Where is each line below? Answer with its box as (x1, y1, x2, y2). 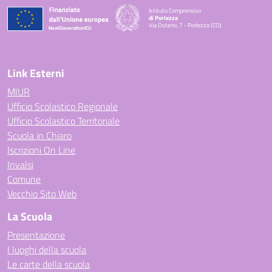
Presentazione (7, 228, 65, 242)
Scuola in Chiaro (7, 128, 72, 143)
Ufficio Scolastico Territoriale (7, 114, 120, 128)
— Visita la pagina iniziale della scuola (148, 27, 242, 36)
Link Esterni (7, 65, 64, 81)
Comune (7, 172, 41, 186)
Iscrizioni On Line (7, 143, 75, 157)
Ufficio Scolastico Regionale (7, 99, 118, 114)
